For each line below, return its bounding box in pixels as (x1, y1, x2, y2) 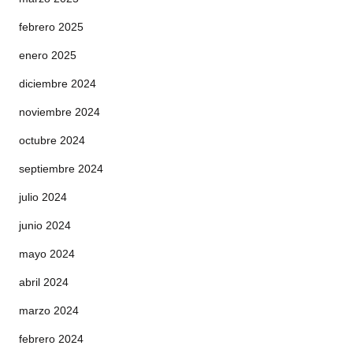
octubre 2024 (19, 134, 85, 147)
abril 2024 (19, 276, 69, 288)
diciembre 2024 (19, 77, 96, 90)
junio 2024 (19, 219, 71, 232)
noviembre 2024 (19, 106, 100, 118)
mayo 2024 (19, 247, 75, 260)
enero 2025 (19, 49, 76, 61)
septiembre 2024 (19, 162, 103, 175)
